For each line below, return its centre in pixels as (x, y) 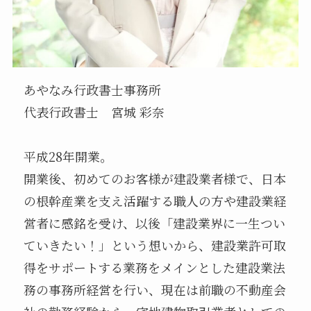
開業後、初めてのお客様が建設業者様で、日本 (155, 179)
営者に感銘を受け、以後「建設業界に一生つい (155, 223)
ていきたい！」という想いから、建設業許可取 (155, 245)
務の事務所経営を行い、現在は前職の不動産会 (155, 290)
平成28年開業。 (68, 157)
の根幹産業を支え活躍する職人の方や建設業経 (155, 201)
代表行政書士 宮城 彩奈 (94, 112)
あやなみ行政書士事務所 (93, 90)
